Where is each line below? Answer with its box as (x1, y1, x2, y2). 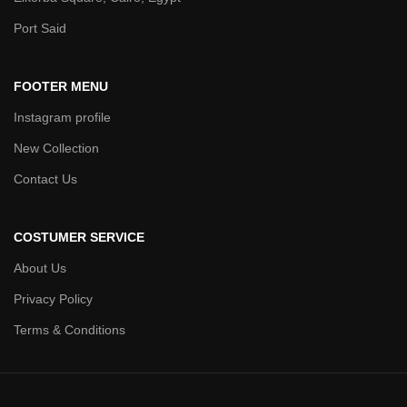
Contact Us (14, 171, 77, 186)
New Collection (14, 140, 99, 155)
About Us (14, 260, 66, 275)
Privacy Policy (14, 291, 93, 306)
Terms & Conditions (14, 322, 125, 337)
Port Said (14, 20, 66, 35)
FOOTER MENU (14, 78, 108, 94)
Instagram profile (14, 109, 111, 124)
